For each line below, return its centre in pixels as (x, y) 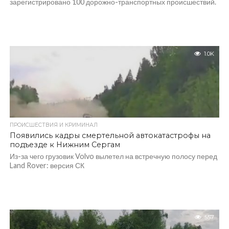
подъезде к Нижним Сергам (65, 145)
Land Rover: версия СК (47, 165)
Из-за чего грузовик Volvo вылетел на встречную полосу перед (113, 156)
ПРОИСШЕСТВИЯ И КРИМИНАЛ (53, 125)
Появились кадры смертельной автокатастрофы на (110, 135)
